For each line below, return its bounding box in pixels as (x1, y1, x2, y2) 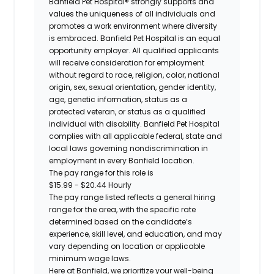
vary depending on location (49, 240, 156, 251)
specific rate (150, 204, 196, 215)
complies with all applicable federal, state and (49, 130, 223, 141)
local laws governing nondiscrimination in (49, 143, 209, 154)
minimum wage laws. (49, 253, 133, 264)
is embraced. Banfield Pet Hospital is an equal (49, 32, 221, 43)
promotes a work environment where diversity (49, 20, 218, 31)
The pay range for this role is (49, 167, 154, 178)
